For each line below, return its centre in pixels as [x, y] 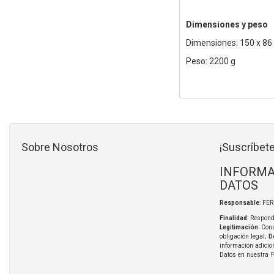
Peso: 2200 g [210, 61]
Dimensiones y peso [227, 25]
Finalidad [233, 218]
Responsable [239, 203]
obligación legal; [244, 237]
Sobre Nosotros [60, 147]
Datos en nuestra [245, 255]
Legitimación [239, 228]
